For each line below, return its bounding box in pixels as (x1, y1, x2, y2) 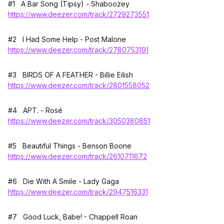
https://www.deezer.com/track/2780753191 (8, 45, 148, 54)
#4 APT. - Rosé (8, 106, 62, 115)
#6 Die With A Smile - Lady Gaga (8, 177, 119, 186)
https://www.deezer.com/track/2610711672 (8, 152, 147, 161)
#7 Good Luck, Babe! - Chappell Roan (8, 212, 137, 221)
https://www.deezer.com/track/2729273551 (8, 10, 149, 19)
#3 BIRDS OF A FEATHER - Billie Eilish (8, 70, 133, 79)
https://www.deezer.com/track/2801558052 (8, 81, 149, 90)
